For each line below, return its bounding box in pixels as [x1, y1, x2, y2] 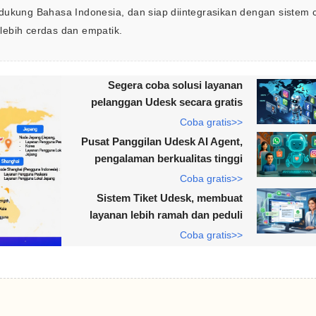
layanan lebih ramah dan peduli [89, 209, 243, 221]
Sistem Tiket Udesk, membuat [96, 192, 243, 204]
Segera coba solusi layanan [107, 79, 243, 91]
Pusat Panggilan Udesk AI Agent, [80, 135, 243, 147]
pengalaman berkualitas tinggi [94, 152, 243, 164]
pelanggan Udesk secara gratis [90, 96, 243, 108]
